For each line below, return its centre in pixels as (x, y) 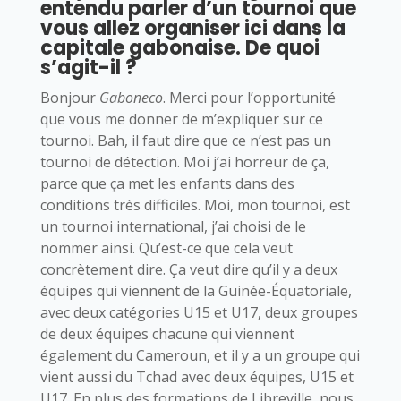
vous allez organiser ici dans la (192, 28)
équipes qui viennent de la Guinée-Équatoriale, (196, 290)
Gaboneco (131, 97)
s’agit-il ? (88, 67)
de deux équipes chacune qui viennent (167, 333)
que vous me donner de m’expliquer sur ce (181, 119)
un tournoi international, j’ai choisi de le (173, 226)
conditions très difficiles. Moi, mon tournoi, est (195, 205)
